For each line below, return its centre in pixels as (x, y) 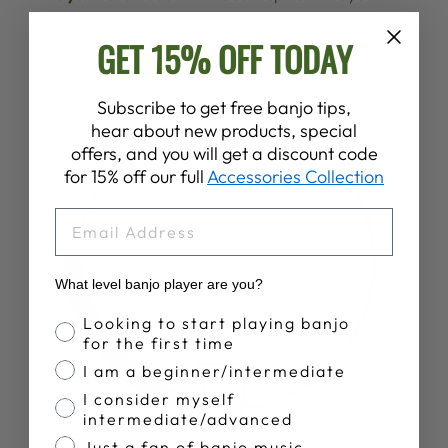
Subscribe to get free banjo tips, (224, 107)
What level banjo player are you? (159, 283)
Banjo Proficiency (134, 320)
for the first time (159, 342)
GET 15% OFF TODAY (224, 58)
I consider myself (159, 398)
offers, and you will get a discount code (224, 153)
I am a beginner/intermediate (214, 370)
